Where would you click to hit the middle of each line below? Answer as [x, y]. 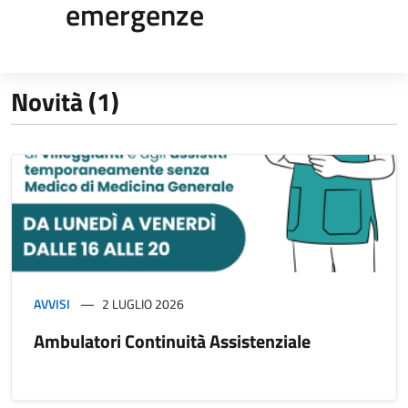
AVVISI [52, 303]
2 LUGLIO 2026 [143, 303]
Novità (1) [65, 101]
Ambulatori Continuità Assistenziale [172, 341]
